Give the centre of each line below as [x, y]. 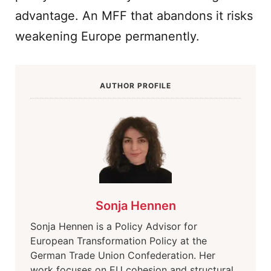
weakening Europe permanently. [107, 36]
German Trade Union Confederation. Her [123, 255]
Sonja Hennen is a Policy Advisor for [114, 226]
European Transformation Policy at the [119, 241]
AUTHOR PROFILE [135, 86]
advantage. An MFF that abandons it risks [134, 16]
